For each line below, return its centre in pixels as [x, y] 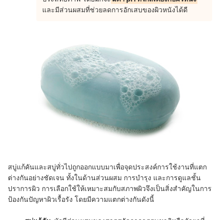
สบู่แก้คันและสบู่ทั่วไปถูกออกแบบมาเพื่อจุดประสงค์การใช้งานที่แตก [107, 167]
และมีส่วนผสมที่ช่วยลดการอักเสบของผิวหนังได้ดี [116, 10]
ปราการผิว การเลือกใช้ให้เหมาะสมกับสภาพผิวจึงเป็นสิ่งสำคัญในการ [110, 189]
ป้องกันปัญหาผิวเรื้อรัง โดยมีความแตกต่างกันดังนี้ [81, 199]
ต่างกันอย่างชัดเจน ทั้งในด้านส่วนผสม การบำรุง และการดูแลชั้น [104, 178]
